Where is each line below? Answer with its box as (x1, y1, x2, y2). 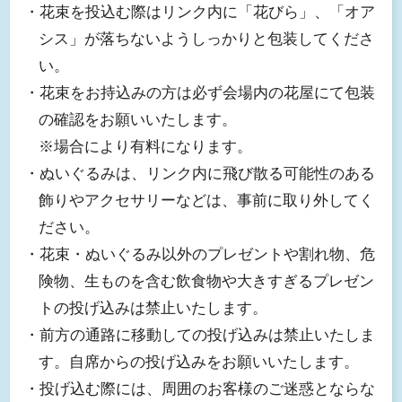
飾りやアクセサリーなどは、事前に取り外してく (39, 192, 375, 210)
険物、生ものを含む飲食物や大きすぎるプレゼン (39, 273, 375, 291)
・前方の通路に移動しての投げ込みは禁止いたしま (23, 327, 375, 345)
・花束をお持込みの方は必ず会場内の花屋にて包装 (23, 84, 375, 102)
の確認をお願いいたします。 (39, 111, 238, 129)
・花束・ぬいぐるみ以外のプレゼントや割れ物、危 (23, 246, 375, 264)
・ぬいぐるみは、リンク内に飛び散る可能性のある (23, 165, 375, 183)
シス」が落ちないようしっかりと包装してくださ (39, 31, 375, 48)
